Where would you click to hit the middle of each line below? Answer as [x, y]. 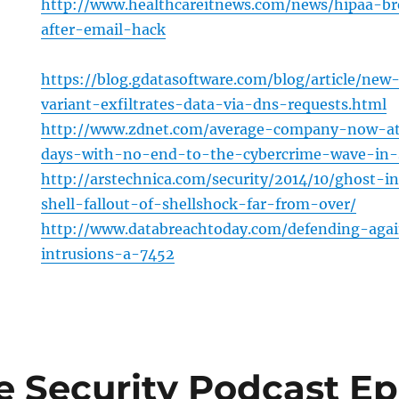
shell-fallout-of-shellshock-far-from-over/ [199, 204]
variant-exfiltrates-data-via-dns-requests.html [214, 105]
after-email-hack [104, 30]
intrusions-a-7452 [108, 254]
